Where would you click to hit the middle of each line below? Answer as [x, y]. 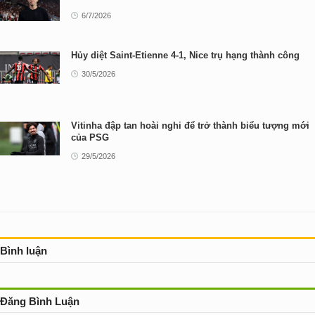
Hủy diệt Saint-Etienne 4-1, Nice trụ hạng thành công [185, 55]
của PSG [90, 137]
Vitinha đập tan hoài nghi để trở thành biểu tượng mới [190, 125]
